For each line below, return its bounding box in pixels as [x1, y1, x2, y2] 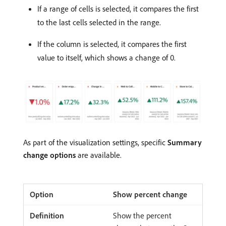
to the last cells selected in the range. [37, 17, 161, 27]
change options [23, 149, 76, 160]
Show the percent [113, 210, 172, 220]
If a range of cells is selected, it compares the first [37, 3, 199, 14]
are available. [76, 149, 122, 160]
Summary [167, 137, 202, 147]
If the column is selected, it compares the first [37, 38, 187, 49]
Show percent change [113, 189, 187, 199]
